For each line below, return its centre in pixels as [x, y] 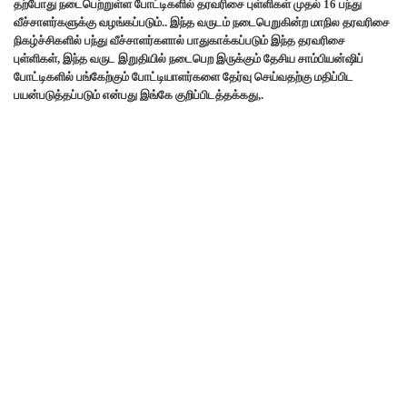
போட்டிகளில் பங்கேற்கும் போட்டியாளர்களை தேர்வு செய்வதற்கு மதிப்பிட [184, 77]
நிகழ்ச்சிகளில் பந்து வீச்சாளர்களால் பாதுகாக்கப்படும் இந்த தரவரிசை [179, 41]
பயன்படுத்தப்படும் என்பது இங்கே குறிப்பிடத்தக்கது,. [139, 95]
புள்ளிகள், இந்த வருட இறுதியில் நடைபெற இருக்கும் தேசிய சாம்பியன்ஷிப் [189, 59]
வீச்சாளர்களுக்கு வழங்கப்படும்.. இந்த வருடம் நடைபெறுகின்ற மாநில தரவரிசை [202, 23]
